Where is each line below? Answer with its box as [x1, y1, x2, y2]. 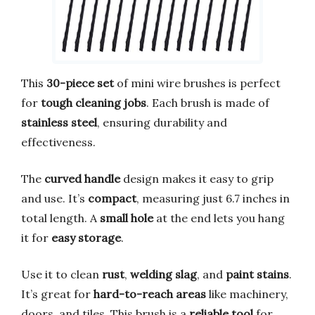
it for [21, 230, 51, 245]
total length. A [21, 210, 100, 225]
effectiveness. [21, 134, 96, 149]
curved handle [44, 171, 120, 186]
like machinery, [206, 286, 288, 301]
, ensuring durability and [97, 115, 227, 129]
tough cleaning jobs [41, 95, 146, 110]
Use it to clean [21, 266, 102, 281]
